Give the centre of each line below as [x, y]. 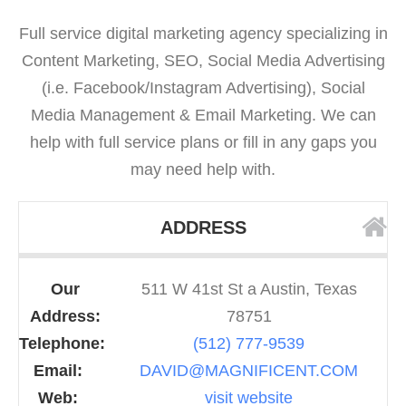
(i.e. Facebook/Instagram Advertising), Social [203, 88]
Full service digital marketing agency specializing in [203, 34]
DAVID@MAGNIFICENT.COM [249, 371]
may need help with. [203, 170]
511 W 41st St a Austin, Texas [249, 290]
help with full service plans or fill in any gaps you [203, 143]
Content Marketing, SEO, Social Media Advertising [203, 61]
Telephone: [62, 344]
